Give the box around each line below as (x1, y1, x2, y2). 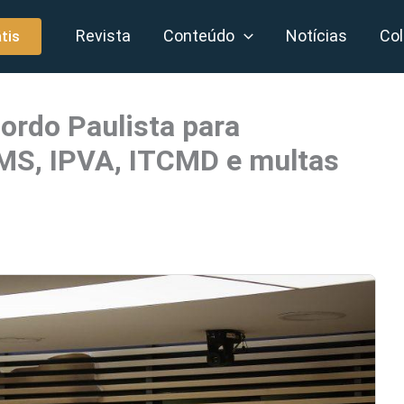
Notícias (286, 26, 348, 45)
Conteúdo (163, 26, 235, 45)
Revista (76, 26, 132, 45)
